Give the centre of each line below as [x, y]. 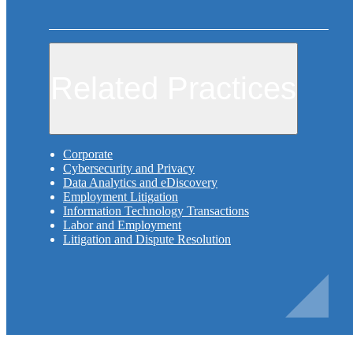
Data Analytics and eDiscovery [140, 183]
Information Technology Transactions [156, 211]
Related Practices [173, 89]
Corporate [88, 154]
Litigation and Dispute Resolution [147, 240]
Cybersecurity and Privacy [129, 169]
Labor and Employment [122, 225]
